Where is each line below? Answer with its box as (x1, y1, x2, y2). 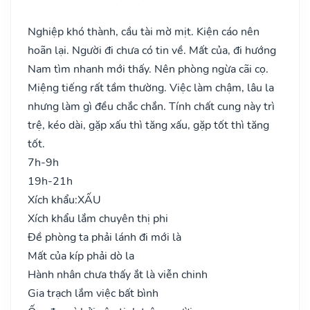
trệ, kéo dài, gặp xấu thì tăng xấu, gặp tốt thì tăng (28, 117, 269, 133)
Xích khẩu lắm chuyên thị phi (28, 210, 168, 226)
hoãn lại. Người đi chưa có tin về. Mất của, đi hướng (28, 42, 276, 58)
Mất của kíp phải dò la (28, 248, 134, 264)
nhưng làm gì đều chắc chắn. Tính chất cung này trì (28, 98, 275, 114)
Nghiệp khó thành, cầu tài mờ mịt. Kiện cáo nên (28, 24, 259, 39)
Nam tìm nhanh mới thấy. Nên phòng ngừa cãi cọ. (28, 61, 268, 77)
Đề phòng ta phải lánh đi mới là (28, 229, 181, 245)
